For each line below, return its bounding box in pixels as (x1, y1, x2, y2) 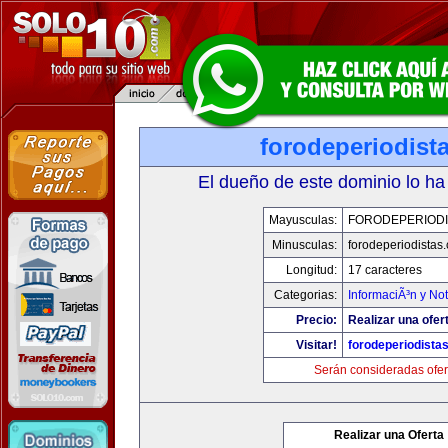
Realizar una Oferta (334, 428, 444, 442)
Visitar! (296, 338, 337, 352)
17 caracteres (348, 263, 422, 277)
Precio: (296, 313, 337, 327)
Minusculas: (272, 238, 337, 252)
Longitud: (286, 263, 337, 277)
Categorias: (274, 288, 337, 302)
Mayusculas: (269, 213, 337, 227)
